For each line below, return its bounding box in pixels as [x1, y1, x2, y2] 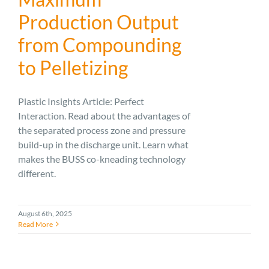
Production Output [18, 10, 179, 34]
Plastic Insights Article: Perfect [18, 95, 144, 107]
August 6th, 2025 [18, 208, 72, 218]
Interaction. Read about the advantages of [18, 109, 190, 121]
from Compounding [18, 32, 181, 56]
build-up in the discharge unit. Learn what [18, 138, 189, 150]
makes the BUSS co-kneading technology [18, 153, 186, 165]
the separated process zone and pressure [18, 124, 186, 136]
